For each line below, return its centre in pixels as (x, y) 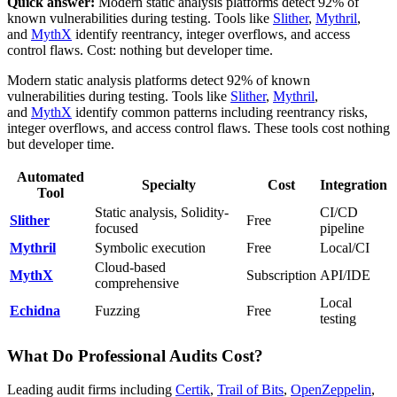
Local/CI (345, 247)
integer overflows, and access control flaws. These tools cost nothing (198, 128)
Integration (354, 184)
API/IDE (345, 275)
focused (117, 228)
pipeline (342, 228)
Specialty (169, 184)
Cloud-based (130, 267)
